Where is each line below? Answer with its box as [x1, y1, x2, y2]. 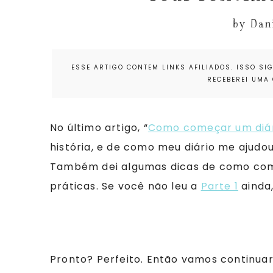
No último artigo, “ [50, 121, 148, 135]
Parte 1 [200, 179, 239, 193]
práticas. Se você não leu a [50, 179, 201, 193]
